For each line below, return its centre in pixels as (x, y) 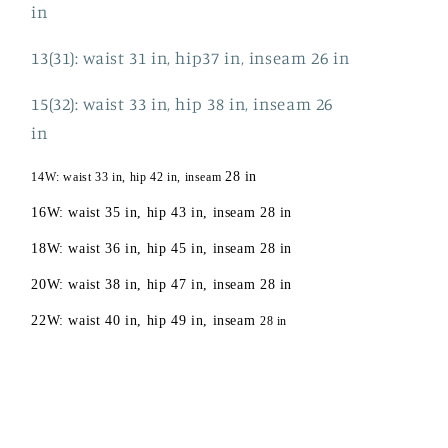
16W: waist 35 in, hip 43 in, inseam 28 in (162, 212)
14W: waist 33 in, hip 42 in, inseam (128, 176)
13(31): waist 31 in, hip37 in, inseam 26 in (190, 58)
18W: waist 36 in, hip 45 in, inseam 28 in (162, 248)
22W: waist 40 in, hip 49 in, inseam (145, 320)
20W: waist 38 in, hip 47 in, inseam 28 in (162, 284)
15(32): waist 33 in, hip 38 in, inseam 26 (182, 103)
